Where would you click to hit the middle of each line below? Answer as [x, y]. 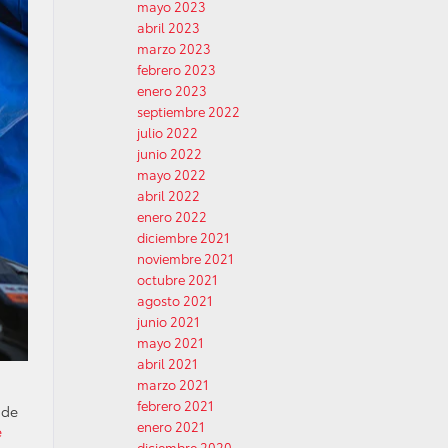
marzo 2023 [174, 48]
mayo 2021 [170, 342]
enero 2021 [171, 426]
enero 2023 [172, 90]
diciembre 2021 [183, 237]
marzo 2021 [173, 384]
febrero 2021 [175, 405]
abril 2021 [167, 363]
